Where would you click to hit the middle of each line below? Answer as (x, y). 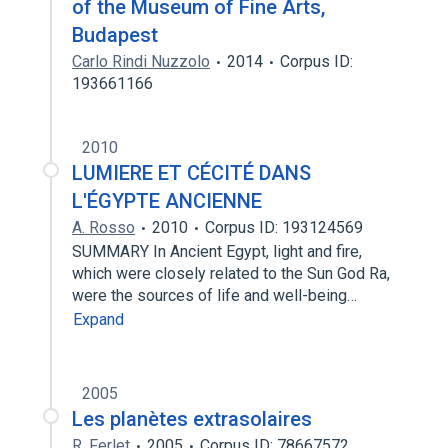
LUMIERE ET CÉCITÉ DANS (191, 173)
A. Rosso (103, 227)
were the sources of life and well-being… (216, 295)
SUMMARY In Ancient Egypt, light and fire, (217, 251)
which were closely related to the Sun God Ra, (231, 273)
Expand (98, 319)
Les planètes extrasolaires (192, 419)
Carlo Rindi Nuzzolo (141, 61)
